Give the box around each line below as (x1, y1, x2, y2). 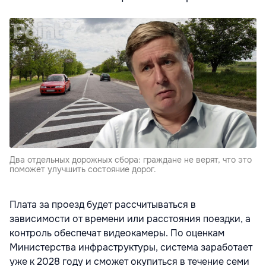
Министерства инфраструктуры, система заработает (9, 240, 252, 254)
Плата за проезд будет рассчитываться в (9, 198, 196, 211)
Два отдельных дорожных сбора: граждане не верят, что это (9, 154, 252, 165)
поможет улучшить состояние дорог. (9, 163, 156, 175)
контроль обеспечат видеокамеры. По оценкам (9, 226, 224, 239)
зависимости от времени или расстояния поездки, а (9, 212, 251, 225)
